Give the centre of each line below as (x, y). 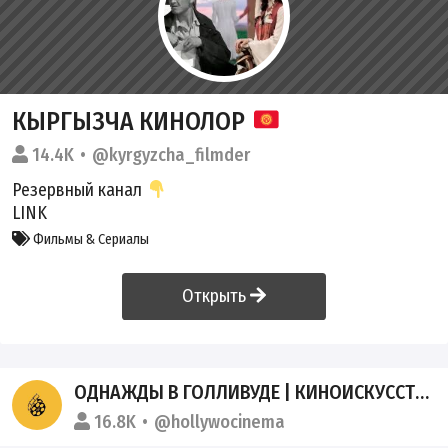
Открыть (216, 295)
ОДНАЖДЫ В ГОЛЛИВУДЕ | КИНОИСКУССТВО (245, 391)
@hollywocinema (220, 421)
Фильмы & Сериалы (89, 239)
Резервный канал (79, 189)
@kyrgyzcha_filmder (170, 154)
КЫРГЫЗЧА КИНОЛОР (131, 121)
